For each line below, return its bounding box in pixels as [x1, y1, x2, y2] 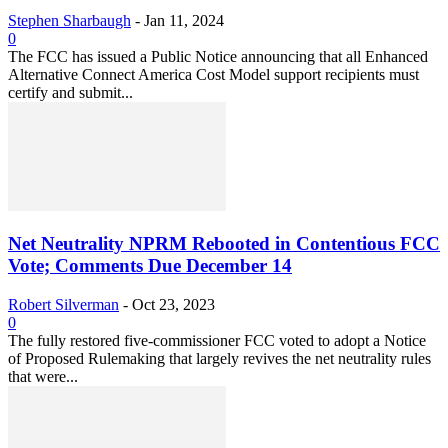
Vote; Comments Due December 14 [8, 255, 292, 277]
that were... [8, 368, 78, 385]
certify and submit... [8, 83, 133, 101]
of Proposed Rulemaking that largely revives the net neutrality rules [8, 350, 431, 367]
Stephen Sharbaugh [8, 11, 131, 29]
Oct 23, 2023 [132, 296, 215, 313]
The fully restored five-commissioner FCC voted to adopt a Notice [8, 332, 426, 349]
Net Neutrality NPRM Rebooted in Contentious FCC [8, 233, 440, 255]
